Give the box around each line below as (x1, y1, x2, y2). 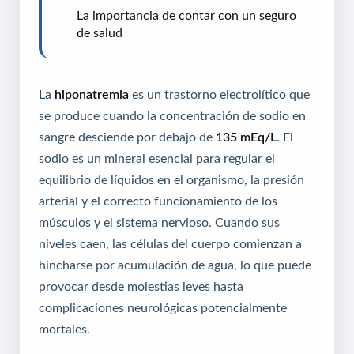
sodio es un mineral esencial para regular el (39, 151, 275, 164)
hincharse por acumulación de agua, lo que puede (39, 258, 311, 271)
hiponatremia (55, 87, 129, 100)
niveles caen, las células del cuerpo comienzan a (39, 236, 302, 250)
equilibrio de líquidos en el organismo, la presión (39, 172, 304, 186)
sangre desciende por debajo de (39, 130, 216, 143)
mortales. (39, 322, 90, 335)
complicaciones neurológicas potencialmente (39, 300, 287, 314)
